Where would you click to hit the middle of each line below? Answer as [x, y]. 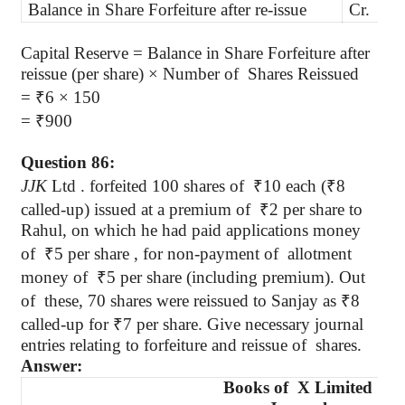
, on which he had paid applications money [212, 230]
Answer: [52, 366]
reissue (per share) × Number [122, 74]
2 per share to [316, 209]
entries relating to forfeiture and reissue [156, 345]
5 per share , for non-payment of [166, 254]
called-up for [67, 324]
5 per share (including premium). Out [236, 277]
